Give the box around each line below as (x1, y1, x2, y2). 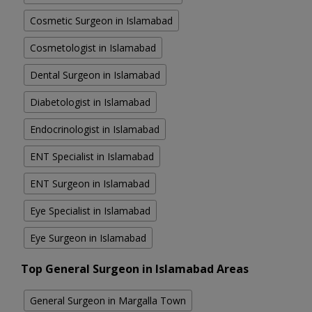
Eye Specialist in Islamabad (30, 204, 150, 218)
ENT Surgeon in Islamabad (30, 177, 150, 191)
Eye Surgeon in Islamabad (30, 231, 146, 245)
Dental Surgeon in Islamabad (30, 68, 160, 82)
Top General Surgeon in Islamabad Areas (21, 261, 249, 277)
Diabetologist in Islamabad (30, 95, 150, 109)
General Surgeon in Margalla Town (30, 294, 186, 308)
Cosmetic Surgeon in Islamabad (30, 14, 173, 28)
